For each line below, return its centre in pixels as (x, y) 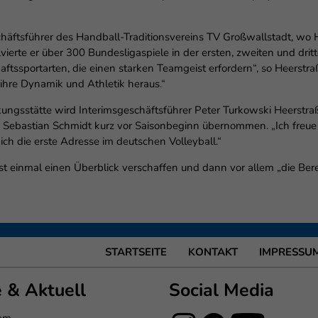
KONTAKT (213, 252)
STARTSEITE (136, 252)
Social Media (222, 290)
